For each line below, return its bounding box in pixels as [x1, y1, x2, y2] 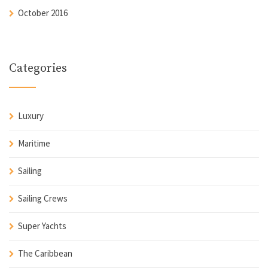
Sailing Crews [18, 193, 68, 205]
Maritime [18, 138, 50, 150]
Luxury [18, 110, 44, 122]
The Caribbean [18, 248, 72, 260]
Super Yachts [18, 220, 66, 232]
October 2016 [18, 7, 68, 19]
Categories [9, 61, 67, 77]
